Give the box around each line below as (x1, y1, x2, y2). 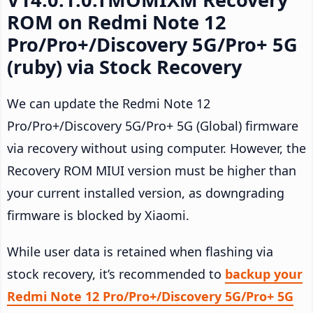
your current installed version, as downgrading (7, 184, 284, 201)
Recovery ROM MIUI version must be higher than (7, 161, 296, 179)
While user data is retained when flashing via (7, 242, 273, 260)
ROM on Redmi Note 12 (7, 8, 226, 35)
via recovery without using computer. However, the (7, 139, 306, 156)
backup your (225, 265, 303, 282)
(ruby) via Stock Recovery (7, 53, 242, 80)
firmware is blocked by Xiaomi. (7, 206, 189, 224)
